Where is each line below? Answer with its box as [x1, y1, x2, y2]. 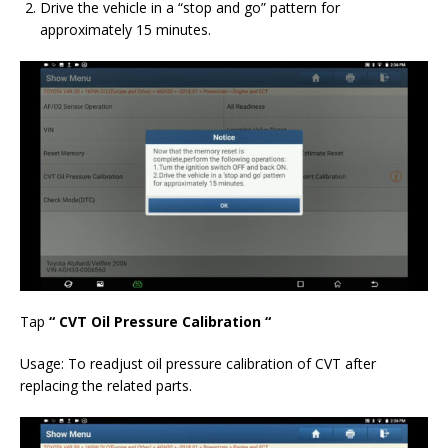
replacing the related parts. [20, 375, 192, 395]
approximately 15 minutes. [40, 20, 211, 40]
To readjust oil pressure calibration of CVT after [68, 353, 376, 373]
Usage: [20, 353, 64, 373]
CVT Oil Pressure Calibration [55, 311, 261, 331]
